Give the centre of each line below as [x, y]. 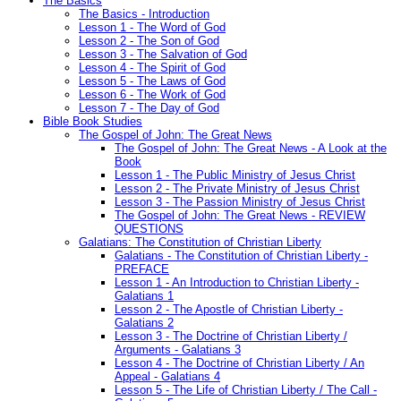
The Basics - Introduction [144, 14]
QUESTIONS [149, 229]
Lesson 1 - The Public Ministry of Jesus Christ [235, 175]
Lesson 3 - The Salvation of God [163, 55]
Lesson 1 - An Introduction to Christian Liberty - [237, 283]
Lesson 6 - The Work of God [152, 95]
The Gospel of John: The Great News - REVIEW [240, 216]
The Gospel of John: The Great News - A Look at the [251, 149]
